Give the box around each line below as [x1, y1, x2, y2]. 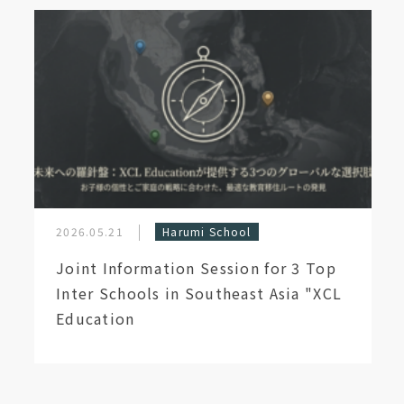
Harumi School [162, 224, 252, 239]
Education [56, 308, 135, 329]
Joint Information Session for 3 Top [56, 257, 336, 279]
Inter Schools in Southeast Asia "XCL [56, 282, 343, 304]
